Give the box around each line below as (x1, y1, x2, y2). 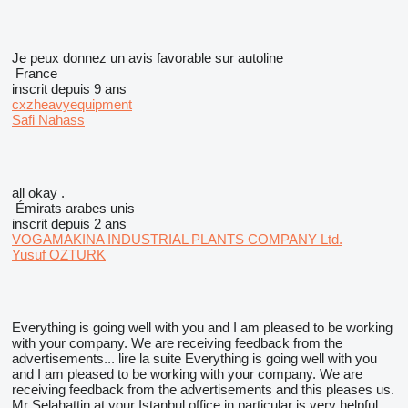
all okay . (12, 185, 65, 200)
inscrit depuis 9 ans (12, 81, 127, 97)
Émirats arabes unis (12, 200, 135, 216)
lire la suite (118, 351, 181, 366)
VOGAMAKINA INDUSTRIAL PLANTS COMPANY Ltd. (12, 231, 342, 247)
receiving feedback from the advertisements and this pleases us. (12, 382, 394, 397)
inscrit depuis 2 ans (12, 216, 127, 231)
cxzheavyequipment (12, 97, 132, 112)
